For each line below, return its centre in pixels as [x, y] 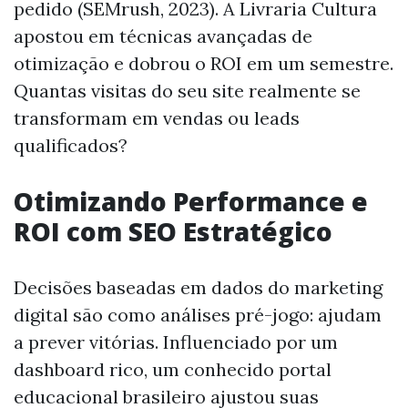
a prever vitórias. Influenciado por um [176, 342]
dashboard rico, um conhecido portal [173, 369]
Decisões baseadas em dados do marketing [198, 287]
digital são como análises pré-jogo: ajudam [198, 314]
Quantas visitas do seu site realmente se [187, 90]
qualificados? [71, 145]
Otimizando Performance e [191, 201]
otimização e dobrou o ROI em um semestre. [204, 63]
